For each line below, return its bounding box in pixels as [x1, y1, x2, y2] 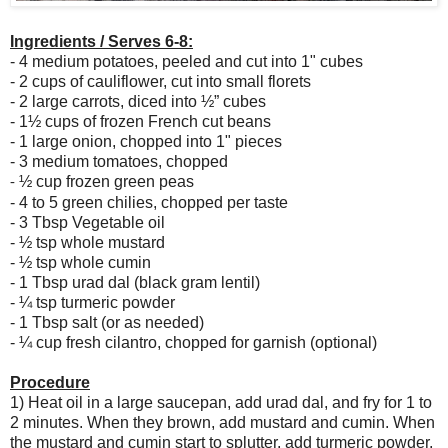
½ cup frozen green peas [19, 173, 194, 191]
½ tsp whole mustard [19, 234, 165, 252]
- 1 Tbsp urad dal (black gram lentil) [10, 274, 260, 292]
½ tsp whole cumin [19, 254, 151, 272]
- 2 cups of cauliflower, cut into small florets [10, 73, 311, 91]
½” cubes [201, 93, 266, 111]
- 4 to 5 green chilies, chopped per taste [10, 194, 288, 212]
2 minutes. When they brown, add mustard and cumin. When [10, 414, 435, 432]
